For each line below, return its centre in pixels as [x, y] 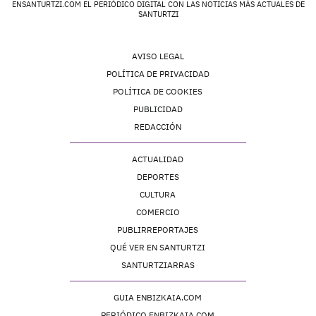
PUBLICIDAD [158, 109]
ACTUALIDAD [158, 159]
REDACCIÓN [158, 126]
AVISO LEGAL [158, 56]
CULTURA [158, 194]
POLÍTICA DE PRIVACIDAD [158, 73]
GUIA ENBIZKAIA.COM [158, 297]
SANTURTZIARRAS [158, 265]
